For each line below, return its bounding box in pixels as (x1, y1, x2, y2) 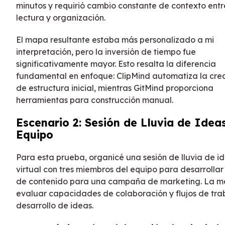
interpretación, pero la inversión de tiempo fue (16, 47, 196, 57)
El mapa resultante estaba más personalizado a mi (16, 35, 214, 45)
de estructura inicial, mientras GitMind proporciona (16, 83, 213, 93)
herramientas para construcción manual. (16, 95, 173, 105)
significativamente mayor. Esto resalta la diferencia (16, 59, 216, 69)
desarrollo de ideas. (16, 200, 93, 211)
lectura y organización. (16, 13, 105, 23)
